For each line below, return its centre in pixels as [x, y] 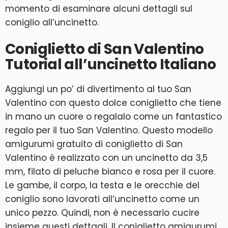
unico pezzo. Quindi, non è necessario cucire [102, 213]
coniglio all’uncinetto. [52, 22]
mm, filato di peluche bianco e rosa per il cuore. [110, 172]
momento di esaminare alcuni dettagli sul [99, 9]
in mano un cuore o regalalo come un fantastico [113, 117]
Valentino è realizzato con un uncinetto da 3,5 [106, 158]
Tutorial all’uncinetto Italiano [110, 64]
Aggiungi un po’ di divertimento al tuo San [98, 89]
